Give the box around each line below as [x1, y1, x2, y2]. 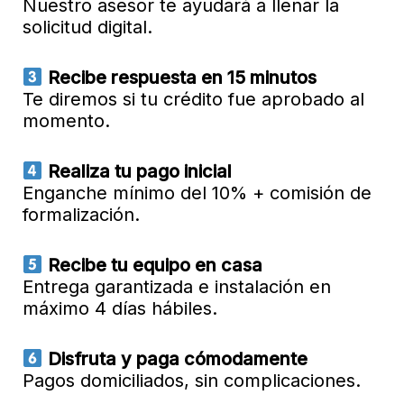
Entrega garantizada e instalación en [23, 275, 331, 298]
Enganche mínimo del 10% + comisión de [23, 181, 372, 204]
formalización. [23, 203, 140, 225]
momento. [23, 109, 110, 132]
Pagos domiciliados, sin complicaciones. [23, 369, 361, 391]
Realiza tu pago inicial [42, 160, 232, 182]
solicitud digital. [23, 15, 152, 38]
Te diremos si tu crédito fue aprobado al [23, 87, 364, 110]
